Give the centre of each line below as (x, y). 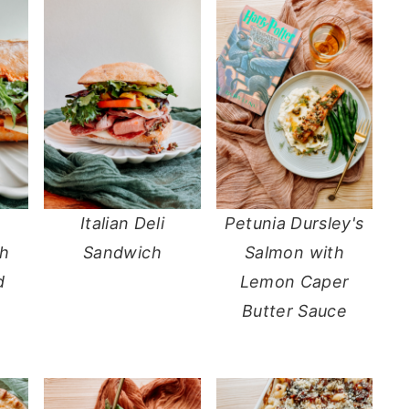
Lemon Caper (294, 281)
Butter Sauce (294, 310)
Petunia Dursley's (294, 223)
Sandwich (122, 252)
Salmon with (294, 252)
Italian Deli (122, 223)
